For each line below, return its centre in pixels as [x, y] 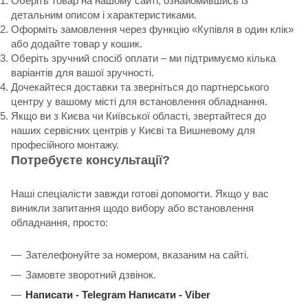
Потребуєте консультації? [90, 160]
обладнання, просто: [59, 222]
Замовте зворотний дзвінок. [91, 274]
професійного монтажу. [65, 144]
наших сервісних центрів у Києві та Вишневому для [133, 130]
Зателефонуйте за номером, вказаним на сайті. [137, 254]
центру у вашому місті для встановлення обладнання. [139, 101]
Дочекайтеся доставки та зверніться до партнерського [140, 87]
